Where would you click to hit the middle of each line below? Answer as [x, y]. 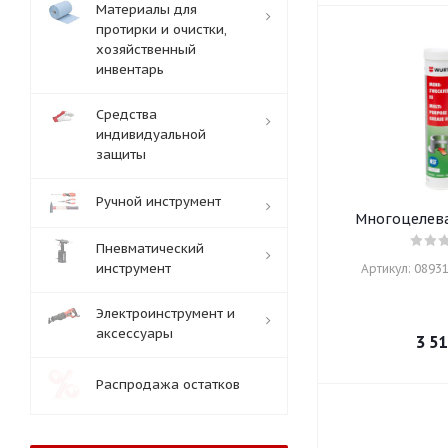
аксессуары [134, 333]
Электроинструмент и [165, 313]
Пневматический [150, 248]
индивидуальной [151, 134]
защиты [121, 154]
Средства [126, 114]
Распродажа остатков [168, 384]
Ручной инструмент [158, 201]
